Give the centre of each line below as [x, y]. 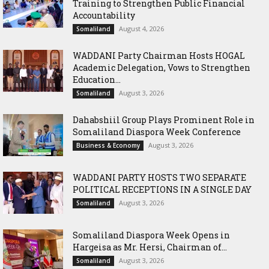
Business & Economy [108, 145]
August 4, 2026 [141, 28]
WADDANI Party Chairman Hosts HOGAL [159, 55]
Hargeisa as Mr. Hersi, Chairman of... [150, 247]
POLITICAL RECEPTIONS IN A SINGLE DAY [162, 189]
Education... [97, 79]
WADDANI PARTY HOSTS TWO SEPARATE [159, 177]
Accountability [104, 15]
